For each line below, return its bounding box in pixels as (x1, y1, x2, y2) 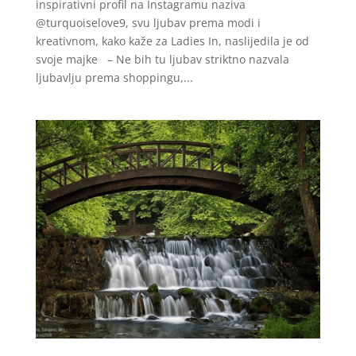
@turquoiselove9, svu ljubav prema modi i (35, 15, 261, 31)
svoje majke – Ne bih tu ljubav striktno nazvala (35, 52, 289, 68)
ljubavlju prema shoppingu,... (35, 70, 193, 86)
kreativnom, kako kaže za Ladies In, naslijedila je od (35, 33, 309, 49)
